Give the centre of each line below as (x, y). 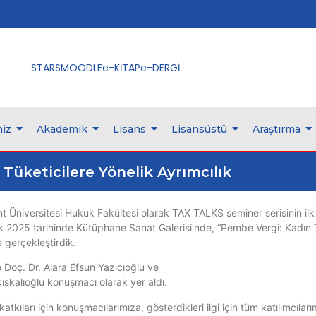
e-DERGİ (160, 67)
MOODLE (81, 67)
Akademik (62, 129)
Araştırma (276, 129)
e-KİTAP (121, 67)
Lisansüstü (199, 129)
